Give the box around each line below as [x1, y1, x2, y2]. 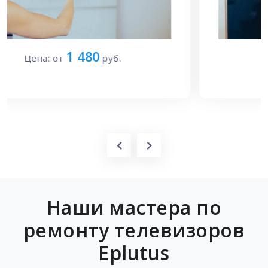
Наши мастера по [46, 194, 222, 221]
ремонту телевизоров [23, 217, 245, 243]
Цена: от [85, 52, 128, 65]
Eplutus [98, 240, 170, 266]
